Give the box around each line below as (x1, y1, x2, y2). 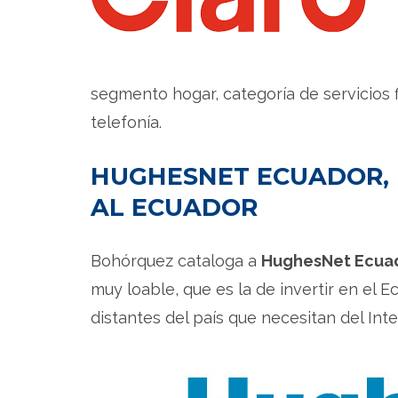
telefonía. (91, 112, 162, 131)
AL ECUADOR (91, 192, 258, 222)
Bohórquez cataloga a (91, 251, 261, 270)
